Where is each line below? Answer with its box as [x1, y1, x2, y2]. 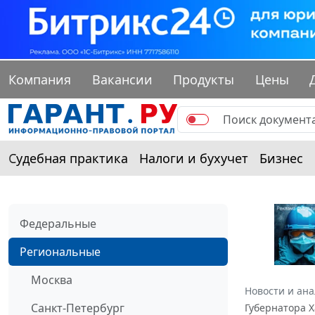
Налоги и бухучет [139, 150, 248, 167]
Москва [31, 272, 72, 288]
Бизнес [259, 150, 303, 167]
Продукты [173, 71, 235, 89]
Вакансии [91, 71, 153, 89]
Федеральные [20, 216, 96, 232]
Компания [8, 71, 71, 89]
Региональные [20, 244, 101, 260]
